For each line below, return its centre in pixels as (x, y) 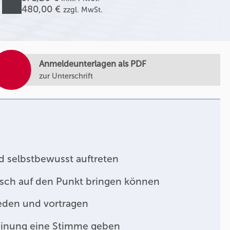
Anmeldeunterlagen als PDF (92, 64)
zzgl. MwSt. (83, 10)
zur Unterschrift (66, 76)
